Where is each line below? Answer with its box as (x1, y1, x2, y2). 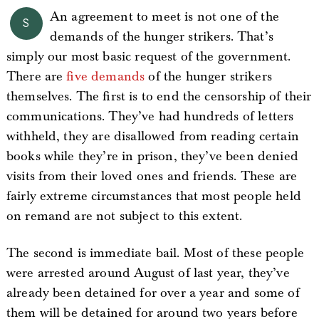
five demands (66, 68, 145, 85)
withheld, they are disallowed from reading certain (6, 128, 299, 145)
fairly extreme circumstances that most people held (6, 188, 301, 204)
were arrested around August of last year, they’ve (6, 265, 290, 281)
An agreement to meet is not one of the (49, 9, 279, 25)
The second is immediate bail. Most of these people (6, 245, 304, 261)
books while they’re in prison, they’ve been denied (6, 148, 298, 164)
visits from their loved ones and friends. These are (6, 168, 298, 184)
